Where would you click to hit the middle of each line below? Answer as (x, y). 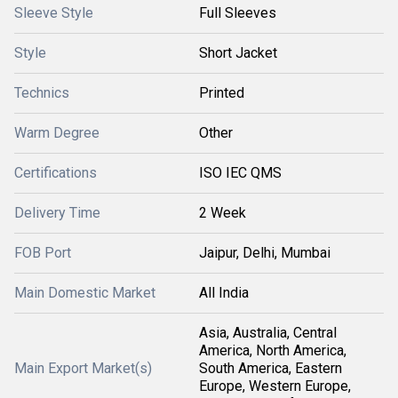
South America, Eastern (271, 368)
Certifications (56, 173)
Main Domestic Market (85, 293)
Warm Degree (57, 133)
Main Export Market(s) (83, 368)
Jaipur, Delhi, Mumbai (265, 253)
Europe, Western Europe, (275, 386)
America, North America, (273, 350)
